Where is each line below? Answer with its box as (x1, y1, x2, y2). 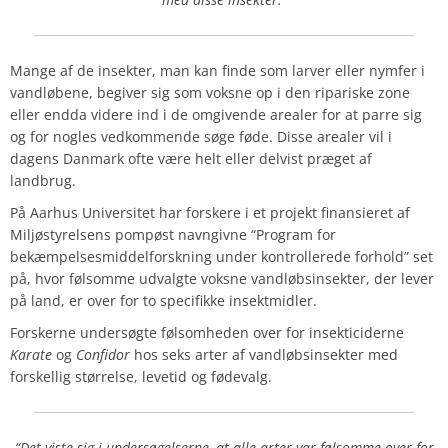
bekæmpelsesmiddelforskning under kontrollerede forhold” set (10, 247, 433, 267)
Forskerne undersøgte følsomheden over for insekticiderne (10, 323, 404, 343)
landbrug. (10, 171, 76, 191)
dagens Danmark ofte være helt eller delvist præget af (10, 149, 372, 169)
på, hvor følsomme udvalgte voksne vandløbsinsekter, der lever (10, 269, 434, 289)
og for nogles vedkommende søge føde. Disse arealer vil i (10, 127, 392, 147)
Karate (10, 345, 52, 365)
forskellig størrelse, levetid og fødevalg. (10, 367, 272, 387)
